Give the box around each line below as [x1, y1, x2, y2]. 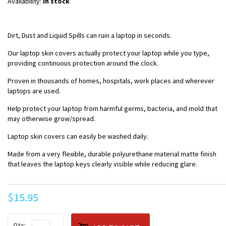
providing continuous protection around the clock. [8, 58, 158, 68]
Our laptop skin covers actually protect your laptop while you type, [8, 48, 209, 58]
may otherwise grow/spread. [8, 114, 95, 123]
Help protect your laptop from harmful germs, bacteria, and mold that [8, 103, 217, 113]
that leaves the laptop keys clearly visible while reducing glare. [8, 159, 197, 168]
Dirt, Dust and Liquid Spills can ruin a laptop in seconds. [8, 30, 172, 40]
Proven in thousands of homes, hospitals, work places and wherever [8, 76, 214, 85]
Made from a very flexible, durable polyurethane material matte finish [8, 149, 216, 158]
